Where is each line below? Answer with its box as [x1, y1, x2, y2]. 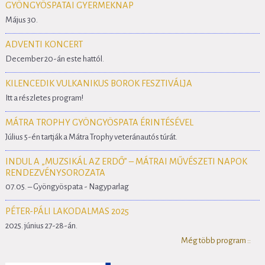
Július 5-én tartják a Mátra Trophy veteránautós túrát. [5, 132, 177, 141]
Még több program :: [181, 236, 251, 245]
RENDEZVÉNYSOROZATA [5, 167, 105, 177]
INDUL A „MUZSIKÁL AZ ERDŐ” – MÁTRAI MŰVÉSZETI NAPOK [5, 156, 247, 166]
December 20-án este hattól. [5, 54, 104, 63]
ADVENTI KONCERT [5, 39, 83, 49]
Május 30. [5, 15, 38, 24]
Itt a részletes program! [5, 93, 83, 102]
